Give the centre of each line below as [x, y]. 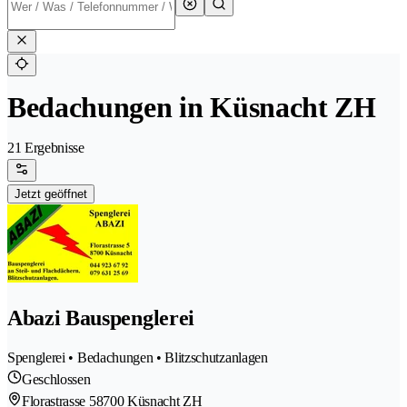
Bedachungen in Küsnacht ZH [192, 108]
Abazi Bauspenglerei [101, 318]
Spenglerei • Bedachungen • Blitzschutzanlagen [138, 358]
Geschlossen [56, 380]
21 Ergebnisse [46, 148]
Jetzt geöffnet [51, 194]
